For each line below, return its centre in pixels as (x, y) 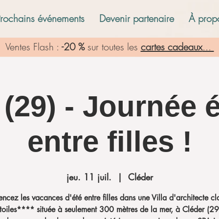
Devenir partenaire (137, 18)
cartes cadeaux (171, 47)
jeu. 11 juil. (89, 177)
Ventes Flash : (32, 47)
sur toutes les (112, 47)
